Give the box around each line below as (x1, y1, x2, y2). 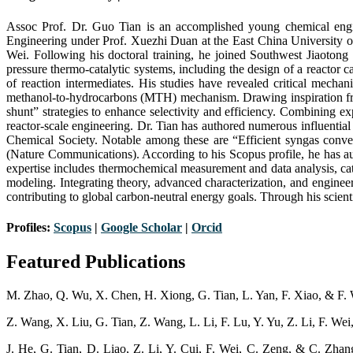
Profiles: (6, 220, 54, 234)
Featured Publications (6, 251, 185, 273)
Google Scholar (101, 220, 182, 234)
